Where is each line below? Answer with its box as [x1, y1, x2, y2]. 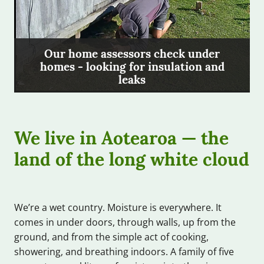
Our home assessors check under [44, 44, 220, 61]
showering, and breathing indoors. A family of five [14, 245, 234, 259]
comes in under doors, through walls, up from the [14, 216, 236, 229]
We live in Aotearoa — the [14, 123, 229, 150]
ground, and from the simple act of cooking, [14, 230, 209, 244]
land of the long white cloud [14, 144, 249, 171]
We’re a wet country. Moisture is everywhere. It [14, 201, 222, 214]
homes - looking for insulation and [39, 57, 225, 74]
